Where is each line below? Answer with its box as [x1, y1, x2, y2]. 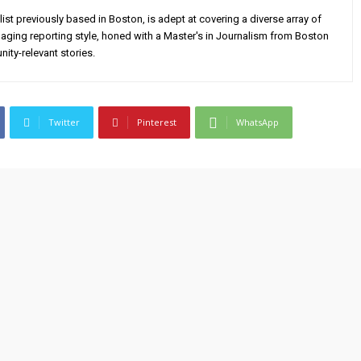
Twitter [48, 116, 80, 128]
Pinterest [137, 116, 176, 128]
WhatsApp [236, 116, 279, 128]
